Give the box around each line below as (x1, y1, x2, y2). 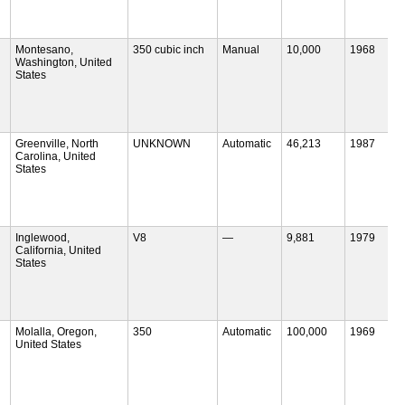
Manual (222, 42, 260, 56)
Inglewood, (15, 231, 71, 244)
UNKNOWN (132, 137, 191, 150)
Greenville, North (15, 137, 99, 150)
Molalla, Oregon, (15, 325, 98, 338)
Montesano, (15, 42, 74, 56)
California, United (15, 243, 102, 257)
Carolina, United (15, 149, 97, 163)
